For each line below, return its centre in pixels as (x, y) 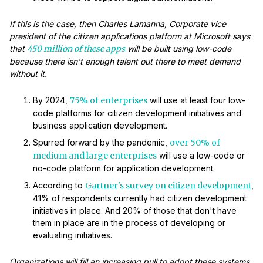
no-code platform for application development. (124, 168)
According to (59, 186)
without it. (28, 74)
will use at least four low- (196, 100)
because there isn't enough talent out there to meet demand (125, 62)
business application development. (100, 126)
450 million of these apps (76, 49)
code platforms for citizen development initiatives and (137, 113)
